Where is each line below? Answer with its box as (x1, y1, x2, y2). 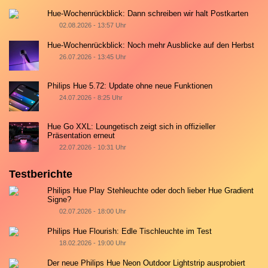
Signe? (47, 195, 72, 205)
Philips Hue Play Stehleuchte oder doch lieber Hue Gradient (47, 186, 254, 196)
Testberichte (9, 168, 72, 181)
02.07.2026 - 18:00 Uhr (59, 208, 126, 215)
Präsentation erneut (47, 131, 115, 141)
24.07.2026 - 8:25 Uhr (59, 94, 123, 102)
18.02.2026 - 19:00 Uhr (59, 239, 126, 246)
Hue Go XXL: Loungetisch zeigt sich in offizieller (47, 122, 216, 132)
